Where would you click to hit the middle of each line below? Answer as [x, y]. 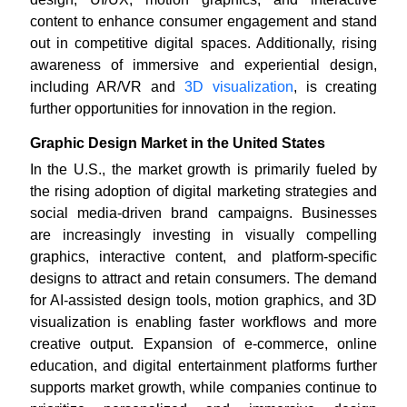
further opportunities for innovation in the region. [183, 109]
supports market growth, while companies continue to [203, 388]
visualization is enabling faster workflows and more [203, 323]
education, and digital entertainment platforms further [203, 366]
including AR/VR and [107, 87]
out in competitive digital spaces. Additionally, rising [203, 44]
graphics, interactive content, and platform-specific [203, 257]
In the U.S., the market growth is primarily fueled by [203, 170]
